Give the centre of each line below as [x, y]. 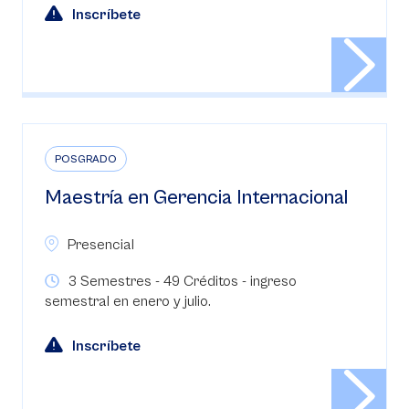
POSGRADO [86, 159]
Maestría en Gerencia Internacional [196, 198]
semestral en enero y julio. [128, 301]
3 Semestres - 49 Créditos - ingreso [183, 281]
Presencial [101, 245]
